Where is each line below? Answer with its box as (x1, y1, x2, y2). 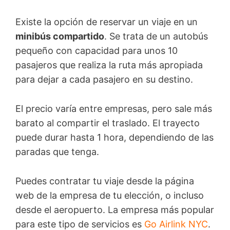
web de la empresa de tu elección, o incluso (15, 189, 204, 201)
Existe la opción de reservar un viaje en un (15, 16, 198, 28)
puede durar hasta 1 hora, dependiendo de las (15, 131, 214, 143)
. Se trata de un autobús (104, 31, 208, 42)
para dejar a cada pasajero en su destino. (15, 74, 196, 85)
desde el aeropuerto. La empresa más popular (15, 204, 214, 215)
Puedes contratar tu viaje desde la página (15, 175, 194, 186)
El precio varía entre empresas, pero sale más (15, 103, 212, 114)
